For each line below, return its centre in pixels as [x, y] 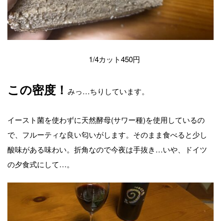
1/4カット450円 [110, 58]
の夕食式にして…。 [41, 164]
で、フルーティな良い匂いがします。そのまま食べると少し [107, 134]
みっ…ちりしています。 [108, 91]
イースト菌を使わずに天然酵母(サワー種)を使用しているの [106, 120]
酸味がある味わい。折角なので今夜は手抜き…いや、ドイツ [107, 149]
